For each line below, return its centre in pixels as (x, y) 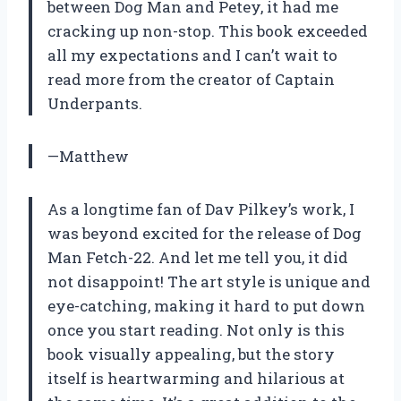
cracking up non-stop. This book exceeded (208, 31)
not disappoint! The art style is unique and (209, 282)
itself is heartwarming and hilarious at (196, 379)
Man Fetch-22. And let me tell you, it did (198, 258)
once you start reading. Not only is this (196, 330)
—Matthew (88, 157)
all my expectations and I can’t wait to (192, 55)
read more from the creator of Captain (191, 80)
